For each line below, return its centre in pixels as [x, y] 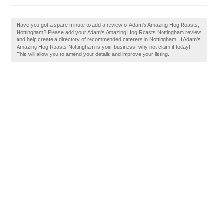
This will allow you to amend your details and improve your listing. [93, 54]
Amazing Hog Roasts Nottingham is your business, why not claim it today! [104, 47]
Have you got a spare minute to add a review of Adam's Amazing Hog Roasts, [108, 25]
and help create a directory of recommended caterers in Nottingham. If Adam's [109, 39]
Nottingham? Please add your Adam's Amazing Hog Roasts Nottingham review [109, 32]
